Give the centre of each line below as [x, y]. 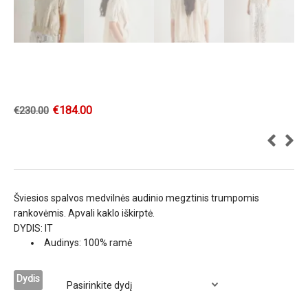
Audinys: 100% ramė [88, 243]
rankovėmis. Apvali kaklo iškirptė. [84, 213]
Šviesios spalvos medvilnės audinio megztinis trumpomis [136, 198]
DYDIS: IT [33, 229]
